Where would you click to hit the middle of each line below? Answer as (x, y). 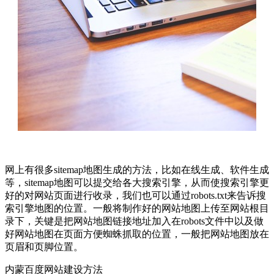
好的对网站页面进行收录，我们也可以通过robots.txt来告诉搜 (135, 195)
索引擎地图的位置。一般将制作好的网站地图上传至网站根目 (137, 208)
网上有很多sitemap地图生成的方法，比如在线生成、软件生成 (137, 169)
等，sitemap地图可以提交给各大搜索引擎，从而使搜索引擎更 (137, 182)
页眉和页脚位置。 (44, 246)
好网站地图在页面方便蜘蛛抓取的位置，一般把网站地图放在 (137, 234)
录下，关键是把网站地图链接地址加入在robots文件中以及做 (134, 221)
